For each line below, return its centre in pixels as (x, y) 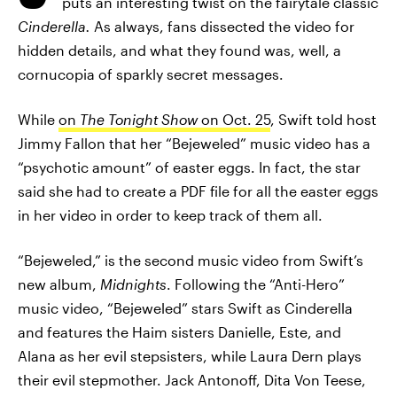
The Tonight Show (140, 119)
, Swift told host (323, 119)
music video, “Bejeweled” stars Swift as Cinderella (185, 308)
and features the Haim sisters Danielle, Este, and (179, 332)
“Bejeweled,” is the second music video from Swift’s (191, 260)
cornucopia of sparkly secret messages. (151, 74)
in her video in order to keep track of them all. (170, 215)
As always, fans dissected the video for (222, 26)
